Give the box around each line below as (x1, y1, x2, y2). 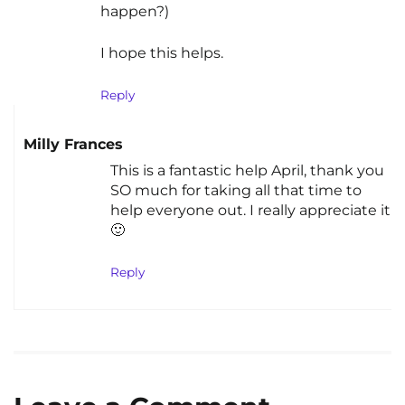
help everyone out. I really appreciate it (110, 202, 391, 220)
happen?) (100, 3, 169, 21)
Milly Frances (24, 135, 123, 153)
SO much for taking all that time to (110, 182, 362, 200)
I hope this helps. (100, 44, 223, 62)
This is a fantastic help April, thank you (110, 162, 384, 180)
